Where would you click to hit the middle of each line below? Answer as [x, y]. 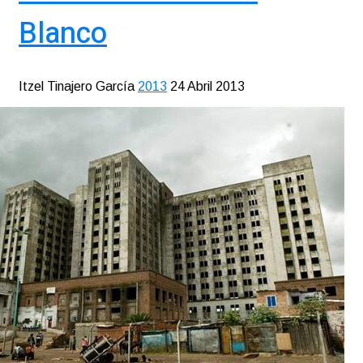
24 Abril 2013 [207, 87]
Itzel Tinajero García [77, 87]
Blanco [63, 34]
